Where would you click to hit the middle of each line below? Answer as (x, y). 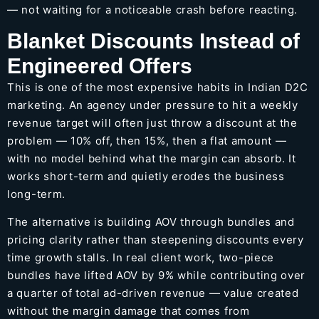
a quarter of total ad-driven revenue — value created (153, 293)
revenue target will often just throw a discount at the (152, 123)
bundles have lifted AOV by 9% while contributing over (157, 276)
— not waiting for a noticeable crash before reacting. (153, 9)
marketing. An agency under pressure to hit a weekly (153, 105)
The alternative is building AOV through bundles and (151, 222)
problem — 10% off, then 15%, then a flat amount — (147, 141)
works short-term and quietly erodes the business (146, 177)
